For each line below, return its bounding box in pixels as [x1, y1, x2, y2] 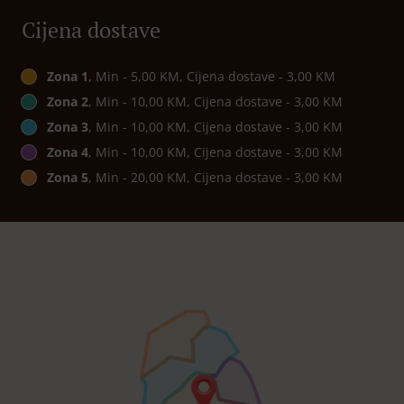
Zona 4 [47, 143, 88, 161]
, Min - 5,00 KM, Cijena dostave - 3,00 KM [88, 68, 335, 86]
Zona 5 [47, 169, 88, 187]
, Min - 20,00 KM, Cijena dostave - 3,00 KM [88, 169, 343, 187]
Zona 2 [47, 93, 88, 111]
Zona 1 [47, 68, 88, 86]
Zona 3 [47, 118, 88, 136]
